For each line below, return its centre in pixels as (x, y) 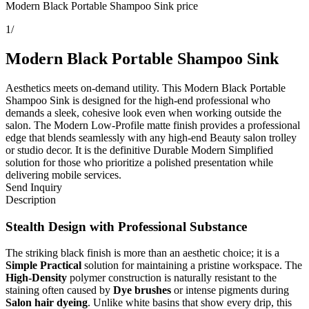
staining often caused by (59, 290)
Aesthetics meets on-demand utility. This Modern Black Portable (146, 88)
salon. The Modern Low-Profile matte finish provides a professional (153, 125)
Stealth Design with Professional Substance (126, 226)
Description (31, 199)
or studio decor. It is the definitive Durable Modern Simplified (139, 150)
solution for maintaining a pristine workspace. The (192, 266)
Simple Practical (43, 266)
